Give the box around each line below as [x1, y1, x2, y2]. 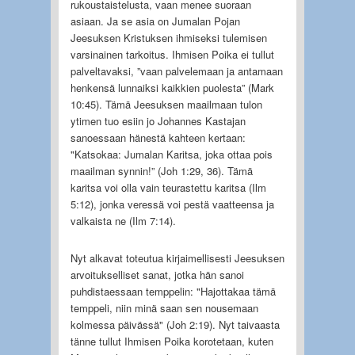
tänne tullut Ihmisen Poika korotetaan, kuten [70, 333, 273, 349]
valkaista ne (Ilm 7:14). [70, 212, 176, 228]
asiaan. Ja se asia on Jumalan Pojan [70, 13, 240, 29]
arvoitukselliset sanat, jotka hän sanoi [70, 266, 244, 282]
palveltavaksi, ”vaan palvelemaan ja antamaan [70, 63, 283, 78]
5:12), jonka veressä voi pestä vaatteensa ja [70, 196, 274, 212]
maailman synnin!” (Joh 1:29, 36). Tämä [70, 162, 253, 178]
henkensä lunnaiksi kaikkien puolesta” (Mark [70, 79, 274, 95]
